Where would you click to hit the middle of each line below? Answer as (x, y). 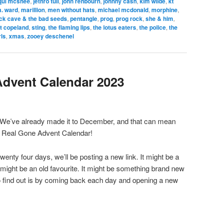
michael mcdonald (123, 10)
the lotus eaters (115, 27)
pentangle (84, 19)
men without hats (71, 10)
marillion (33, 10)
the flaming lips (69, 27)
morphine (164, 10)
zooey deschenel (51, 36)
